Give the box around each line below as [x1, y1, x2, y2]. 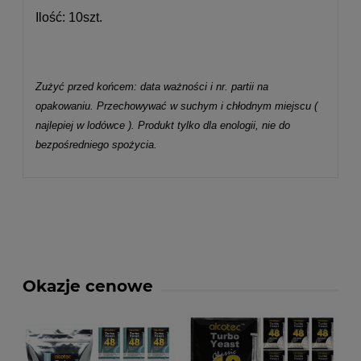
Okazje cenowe [23, 276, 153, 297]
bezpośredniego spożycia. [35, 139, 157, 151]
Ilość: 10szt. [35, 10, 102, 25]
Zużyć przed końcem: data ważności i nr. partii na [35, 81, 268, 93]
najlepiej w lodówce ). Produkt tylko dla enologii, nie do [35, 119, 290, 132]
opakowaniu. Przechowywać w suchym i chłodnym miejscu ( [35, 100, 317, 113]
